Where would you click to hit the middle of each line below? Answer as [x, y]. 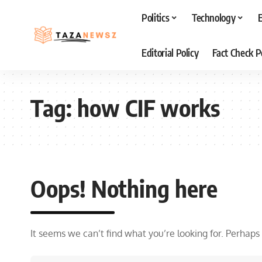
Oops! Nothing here [124, 188]
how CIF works [149, 108]
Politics [155, 17]
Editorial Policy [170, 52]
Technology [213, 17]
